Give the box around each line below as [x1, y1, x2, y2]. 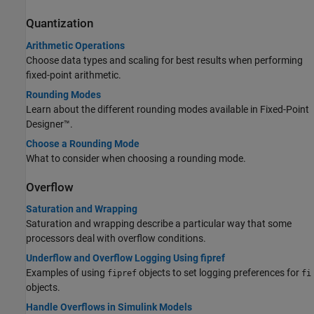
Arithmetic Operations [26, 39, 125, 51]
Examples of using [26, 266, 107, 278]
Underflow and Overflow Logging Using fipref [26, 252, 225, 264]
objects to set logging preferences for [137, 266, 301, 278]
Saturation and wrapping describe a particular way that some [26, 217, 292, 229]
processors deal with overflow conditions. [26, 232, 206, 244]
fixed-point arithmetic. [26, 69, 121, 81]
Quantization [26, 17, 93, 31]
